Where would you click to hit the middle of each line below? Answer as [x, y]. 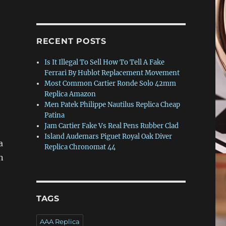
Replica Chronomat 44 [80, 147]
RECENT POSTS [71, 41]
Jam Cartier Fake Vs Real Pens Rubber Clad [112, 126]
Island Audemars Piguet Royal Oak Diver [108, 136]
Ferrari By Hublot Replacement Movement [112, 73]
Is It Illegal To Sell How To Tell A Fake [105, 62]
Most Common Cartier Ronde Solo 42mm [110, 83]
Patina [55, 115]
